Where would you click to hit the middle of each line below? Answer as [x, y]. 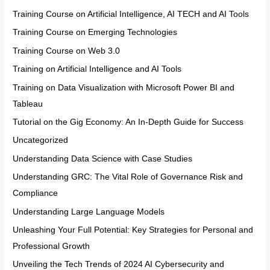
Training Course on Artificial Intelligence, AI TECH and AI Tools [131, 14]
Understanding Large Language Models [89, 212]
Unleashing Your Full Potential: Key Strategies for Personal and [133, 230]
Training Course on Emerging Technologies [95, 33]
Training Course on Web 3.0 [67, 51]
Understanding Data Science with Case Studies [103, 159]
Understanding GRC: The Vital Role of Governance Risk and [128, 177]
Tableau [28, 104]
